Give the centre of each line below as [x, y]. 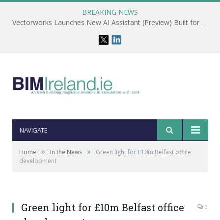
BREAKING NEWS [110, 12]
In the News [66, 152]
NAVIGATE [33, 130]
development [38, 161]
